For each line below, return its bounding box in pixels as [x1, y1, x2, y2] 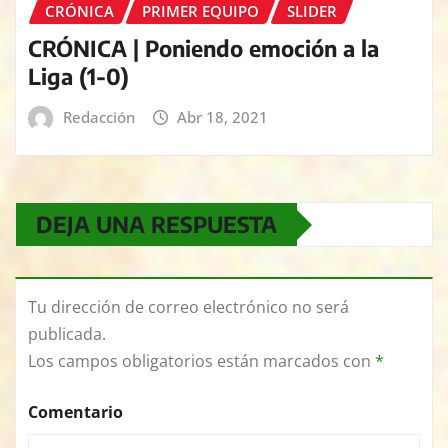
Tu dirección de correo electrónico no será [28, 296, 349, 319]
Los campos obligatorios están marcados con [28, 350, 375, 373]
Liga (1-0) [28, 61, 129, 90]
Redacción [62, 106, 135, 127]
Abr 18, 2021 [177, 106, 269, 127]
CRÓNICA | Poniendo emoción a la [28, 33, 379, 62]
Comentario [28, 401, 123, 424]
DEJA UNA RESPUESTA [36, 210, 277, 239]
